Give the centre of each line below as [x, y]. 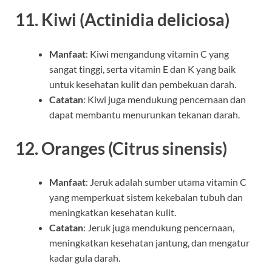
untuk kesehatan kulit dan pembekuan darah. [143, 84]
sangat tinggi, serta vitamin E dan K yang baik [142, 69]
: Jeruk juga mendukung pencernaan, [159, 227]
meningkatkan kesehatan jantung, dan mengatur [149, 242]
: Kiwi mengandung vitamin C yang [157, 53]
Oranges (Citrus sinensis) [134, 148]
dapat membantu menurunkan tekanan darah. [144, 114]
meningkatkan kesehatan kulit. [113, 212]
